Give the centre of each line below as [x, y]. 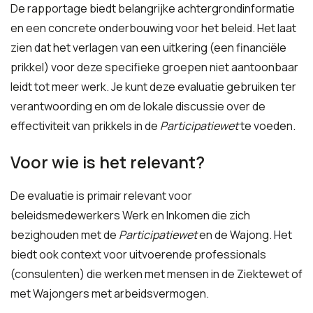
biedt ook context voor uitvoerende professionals [138, 254]
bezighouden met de [65, 235]
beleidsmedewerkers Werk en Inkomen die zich [130, 215]
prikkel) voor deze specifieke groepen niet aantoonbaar [154, 67]
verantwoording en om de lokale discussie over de [138, 106]
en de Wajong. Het [245, 235]
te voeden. [267, 126]
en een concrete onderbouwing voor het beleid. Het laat [153, 28]
